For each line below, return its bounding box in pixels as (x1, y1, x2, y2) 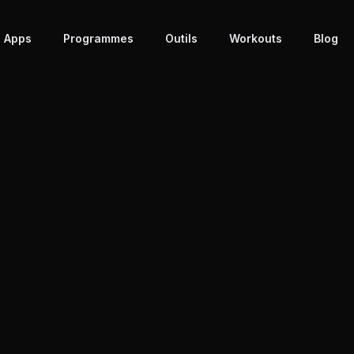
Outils (164, 31, 198, 45)
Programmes (62, 31, 134, 45)
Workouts (228, 31, 282, 45)
